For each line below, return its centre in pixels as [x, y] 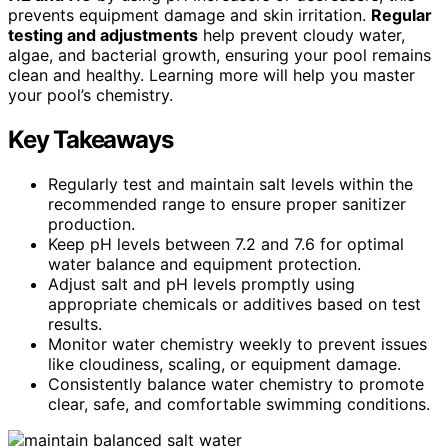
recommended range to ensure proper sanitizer [227, 203]
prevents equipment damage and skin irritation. [189, 14]
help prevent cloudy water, [301, 34]
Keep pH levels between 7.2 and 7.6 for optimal [226, 243]
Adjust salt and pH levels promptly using [201, 283]
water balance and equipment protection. [204, 263]
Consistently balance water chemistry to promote [236, 383]
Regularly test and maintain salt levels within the [230, 183]
